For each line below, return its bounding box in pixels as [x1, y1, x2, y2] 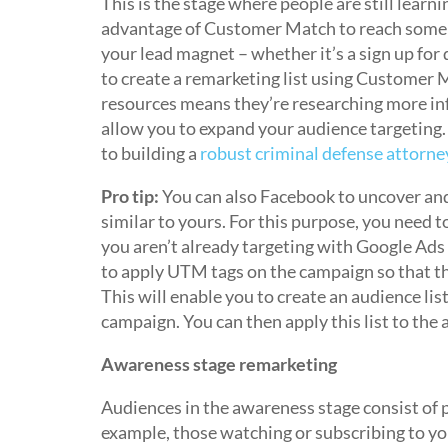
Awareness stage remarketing [100, 353, 337, 375]
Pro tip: [100, 185, 159, 207]
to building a [100, 142, 200, 164]
